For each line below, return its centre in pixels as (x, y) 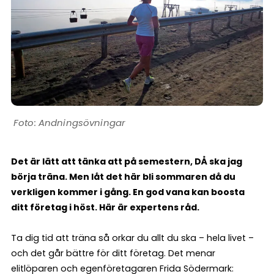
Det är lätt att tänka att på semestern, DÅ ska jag (127, 161)
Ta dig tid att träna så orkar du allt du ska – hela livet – (132, 238)
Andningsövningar (82, 122)
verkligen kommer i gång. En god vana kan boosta (128, 192)
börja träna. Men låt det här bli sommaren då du (123, 176)
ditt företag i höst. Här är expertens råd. (105, 207)
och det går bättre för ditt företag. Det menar (113, 253)
